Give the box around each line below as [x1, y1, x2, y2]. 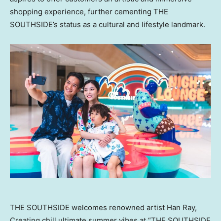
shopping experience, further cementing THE [10, 6, 168, 16]
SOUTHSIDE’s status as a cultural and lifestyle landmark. [10, 19, 205, 29]
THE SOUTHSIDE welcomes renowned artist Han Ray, [10, 202, 197, 212]
